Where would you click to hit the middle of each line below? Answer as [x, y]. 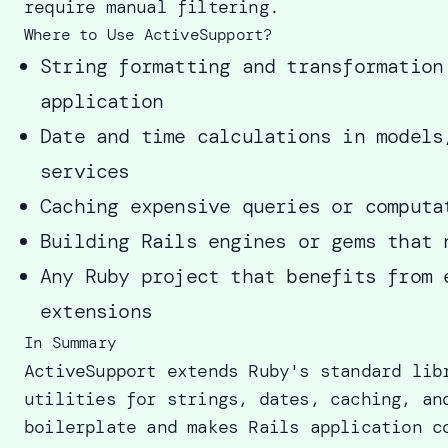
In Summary [70, 342]
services [85, 171]
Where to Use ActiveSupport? [148, 34]
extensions [96, 311]
